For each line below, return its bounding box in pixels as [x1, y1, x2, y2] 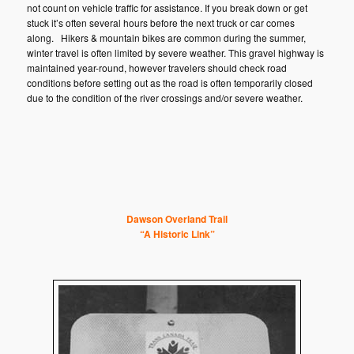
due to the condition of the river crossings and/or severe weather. [27, 91, 303, 105]
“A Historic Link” [139, 227, 215, 242]
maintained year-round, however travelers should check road [27, 61, 288, 75]
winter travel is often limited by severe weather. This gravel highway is [27, 46, 325, 60]
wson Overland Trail [139, 212, 228, 227]
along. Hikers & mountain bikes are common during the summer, [27, 31, 307, 45]
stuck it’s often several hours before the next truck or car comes [27, 16, 296, 30]
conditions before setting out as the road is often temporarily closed [27, 76, 314, 90]
